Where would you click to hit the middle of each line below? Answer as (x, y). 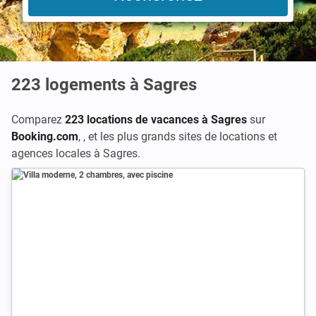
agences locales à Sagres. (76, 153)
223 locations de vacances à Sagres (156, 120)
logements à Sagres (121, 85)
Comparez (38, 120)
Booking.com (45, 136)
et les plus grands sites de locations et (183, 136)
